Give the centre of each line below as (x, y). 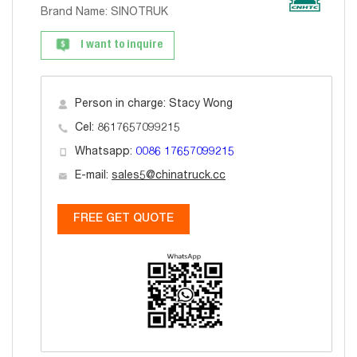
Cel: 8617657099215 (127, 128)
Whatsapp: (105, 152)
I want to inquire (122, 45)
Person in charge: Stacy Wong (154, 104)
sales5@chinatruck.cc (169, 176)
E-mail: (93, 176)
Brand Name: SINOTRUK (104, 13)
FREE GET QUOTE (124, 219)
